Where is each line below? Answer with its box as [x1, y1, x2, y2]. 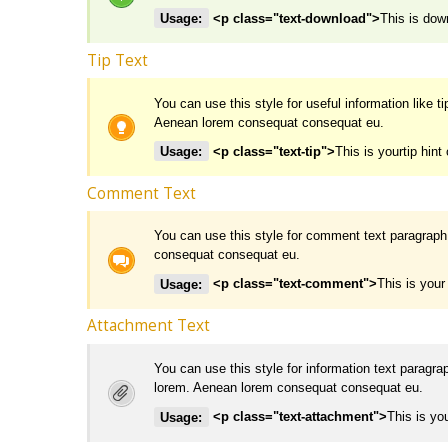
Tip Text [87, 49, 148, 71]
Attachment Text [87, 315, 210, 337]
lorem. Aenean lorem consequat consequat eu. [154, 380, 423, 396]
